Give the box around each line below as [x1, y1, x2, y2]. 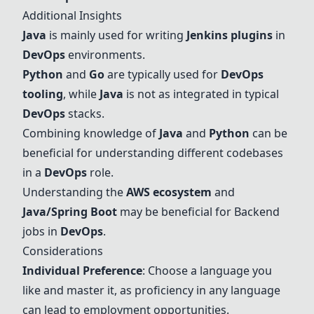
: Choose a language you [142, 263, 272, 278]
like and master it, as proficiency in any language [22, 282, 280, 298]
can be [250, 125, 287, 141]
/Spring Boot [46, 204, 117, 219]
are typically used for [104, 67, 221, 82]
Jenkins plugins [186, 27, 273, 43]
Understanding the [22, 184, 126, 200]
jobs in [22, 224, 60, 239]
